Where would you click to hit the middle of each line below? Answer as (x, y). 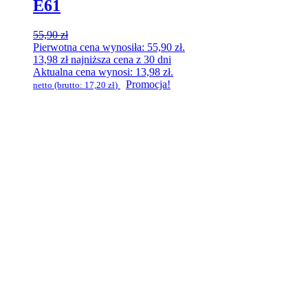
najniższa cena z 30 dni (120, 59)
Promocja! (148, 84)
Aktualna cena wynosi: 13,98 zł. (103, 71)
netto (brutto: (59, 85)
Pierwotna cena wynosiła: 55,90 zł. (109, 47)
